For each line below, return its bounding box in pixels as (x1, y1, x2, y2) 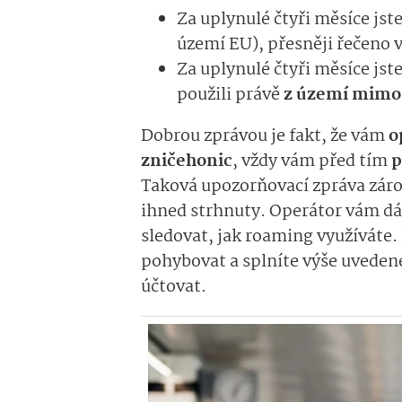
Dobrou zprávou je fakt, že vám (141, 123, 389, 151)
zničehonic (141, 148, 232, 176)
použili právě (177, 82, 280, 109)
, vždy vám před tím (232, 148, 388, 176)
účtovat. (141, 274, 206, 301)
